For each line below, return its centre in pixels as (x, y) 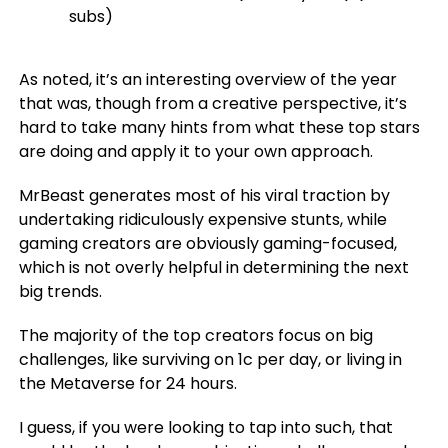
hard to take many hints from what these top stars (219, 127)
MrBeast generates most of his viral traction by (204, 195)
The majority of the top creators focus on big (195, 335)
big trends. (60, 291)
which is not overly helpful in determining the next (213, 267)
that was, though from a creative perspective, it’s (212, 103)
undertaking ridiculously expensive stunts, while (202, 219)
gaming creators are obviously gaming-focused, (207, 243)
